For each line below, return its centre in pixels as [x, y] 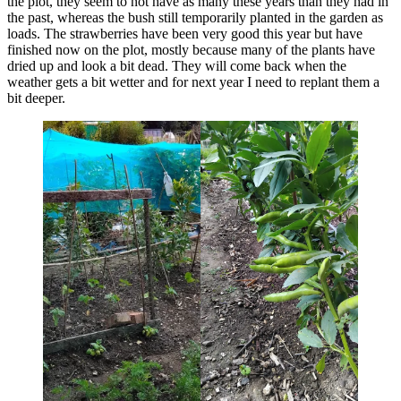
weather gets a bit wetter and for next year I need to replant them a [193, 81]
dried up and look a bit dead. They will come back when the [177, 65]
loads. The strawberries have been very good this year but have [185, 33]
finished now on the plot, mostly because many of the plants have [191, 49]
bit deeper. [36, 98]
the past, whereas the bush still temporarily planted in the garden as [195, 17]
